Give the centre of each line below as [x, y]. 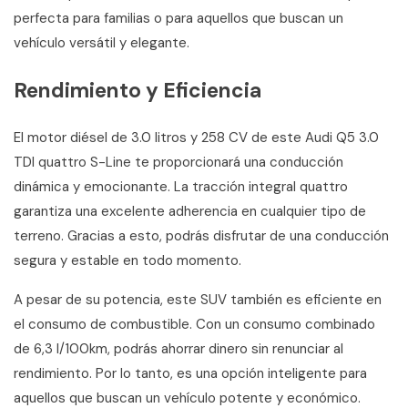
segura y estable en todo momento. [127, 260]
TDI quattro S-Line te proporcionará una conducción [178, 162]
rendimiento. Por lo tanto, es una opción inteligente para [190, 373]
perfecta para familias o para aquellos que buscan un [178, 18]
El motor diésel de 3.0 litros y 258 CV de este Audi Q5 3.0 [196, 137]
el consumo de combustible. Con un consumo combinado [194, 324]
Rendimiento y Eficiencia [138, 90]
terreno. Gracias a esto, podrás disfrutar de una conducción [201, 235]
